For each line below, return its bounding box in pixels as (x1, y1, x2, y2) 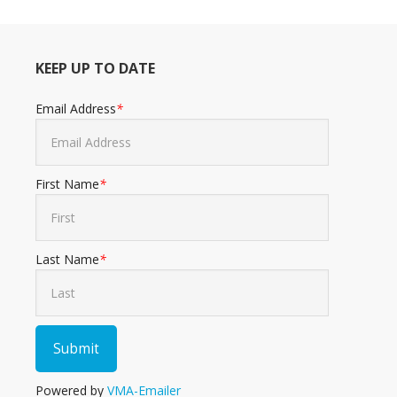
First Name (35, 175, 99, 193)
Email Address (35, 100, 116, 118)
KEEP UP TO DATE (35, 58, 155, 79)
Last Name (35, 251, 99, 269)
